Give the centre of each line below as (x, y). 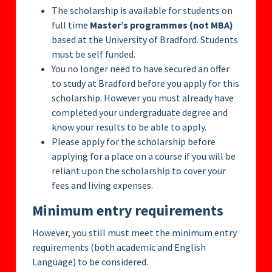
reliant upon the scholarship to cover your (139, 171)
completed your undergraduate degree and (140, 113)
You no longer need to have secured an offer (141, 69)
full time (70, 25)
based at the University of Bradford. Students (145, 40)
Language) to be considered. (90, 262)
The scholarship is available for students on (142, 11)
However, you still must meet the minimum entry (134, 233)
